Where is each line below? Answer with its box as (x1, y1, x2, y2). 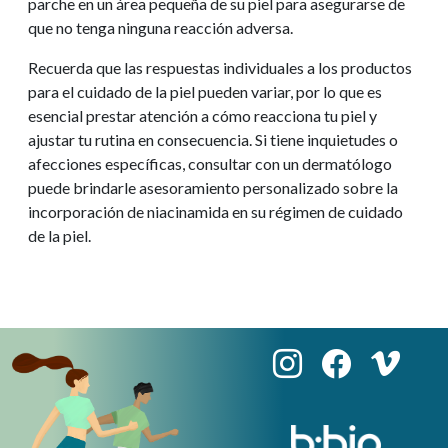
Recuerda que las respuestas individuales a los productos (28, 57, 412, 77)
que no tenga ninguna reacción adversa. (28, 17, 293, 37)
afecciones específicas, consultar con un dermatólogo (28, 153, 392, 173)
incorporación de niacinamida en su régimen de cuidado (28, 201, 403, 221)
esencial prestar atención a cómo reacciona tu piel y (28, 105, 377, 125)
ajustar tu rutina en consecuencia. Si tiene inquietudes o (28, 129, 398, 149)
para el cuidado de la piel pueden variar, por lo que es (28, 81, 382, 101)
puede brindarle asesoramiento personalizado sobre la (28, 177, 398, 197)
